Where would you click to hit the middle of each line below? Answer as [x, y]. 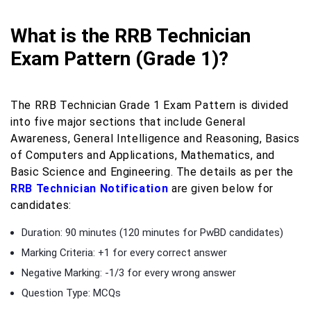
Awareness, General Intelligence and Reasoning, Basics [155, 138]
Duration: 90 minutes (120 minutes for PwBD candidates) [152, 232]
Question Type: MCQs [71, 293]
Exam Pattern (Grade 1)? [119, 58]
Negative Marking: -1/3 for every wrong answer [129, 272]
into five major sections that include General [128, 121]
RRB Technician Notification [90, 188]
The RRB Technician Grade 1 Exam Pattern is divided [150, 105]
